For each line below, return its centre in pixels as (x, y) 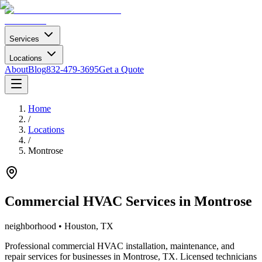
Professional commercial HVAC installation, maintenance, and (120, 246)
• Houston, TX (85, 226)
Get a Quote (121, 69)
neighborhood (30, 226)
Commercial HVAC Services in (99, 201)
